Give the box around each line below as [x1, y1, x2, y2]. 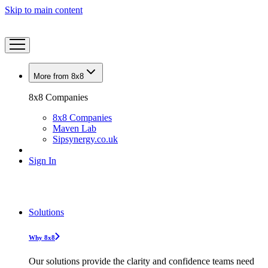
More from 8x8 [33, 72, 84, 81]
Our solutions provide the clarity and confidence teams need [29, 255, 254, 266]
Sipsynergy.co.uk [53, 134, 118, 144]
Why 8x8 [29, 233, 55, 241]
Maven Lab [53, 123, 96, 133]
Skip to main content [5, 5, 83, 15]
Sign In [29, 156, 56, 166]
